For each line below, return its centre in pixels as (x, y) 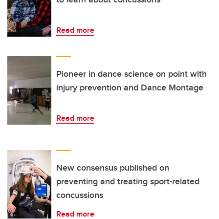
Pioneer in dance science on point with (131, 74)
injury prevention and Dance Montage (130, 88)
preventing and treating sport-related (128, 182)
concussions (80, 195)
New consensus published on (113, 168)
